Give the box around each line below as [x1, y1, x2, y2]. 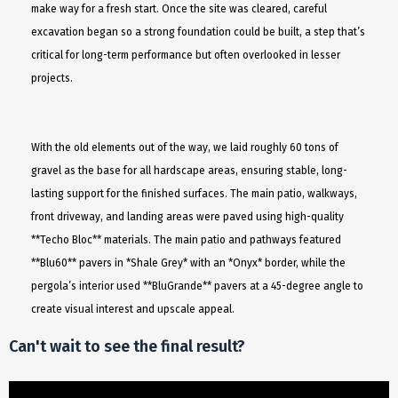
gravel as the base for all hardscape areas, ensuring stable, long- [31, 163, 348, 177]
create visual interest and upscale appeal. [31, 302, 235, 315]
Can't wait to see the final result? [9, 336, 245, 356]
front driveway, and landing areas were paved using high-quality [31, 210, 345, 223]
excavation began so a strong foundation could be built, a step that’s [31, 25, 366, 38]
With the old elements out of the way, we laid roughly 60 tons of [31, 140, 339, 154]
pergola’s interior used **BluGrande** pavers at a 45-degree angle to [31, 279, 364, 292]
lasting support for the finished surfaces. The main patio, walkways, [31, 187, 358, 200]
